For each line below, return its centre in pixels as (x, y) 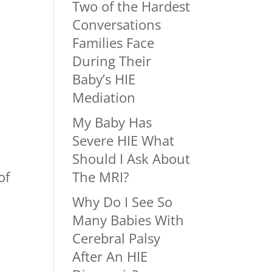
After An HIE (110, 257)
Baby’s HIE (104, 79)
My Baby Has (112, 122)
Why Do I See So (123, 202)
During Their (112, 61)
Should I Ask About (131, 159)
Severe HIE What (124, 141)
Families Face (114, 43)
